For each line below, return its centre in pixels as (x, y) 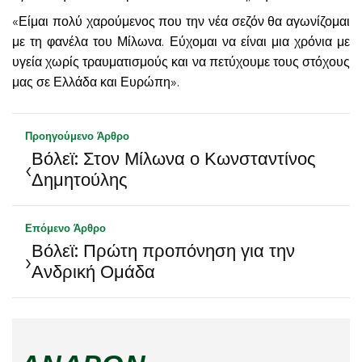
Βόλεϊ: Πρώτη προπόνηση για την (163, 250)
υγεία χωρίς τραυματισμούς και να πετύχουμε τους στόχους (181, 61)
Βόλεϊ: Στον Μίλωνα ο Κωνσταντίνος (174, 158)
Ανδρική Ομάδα (93, 271)
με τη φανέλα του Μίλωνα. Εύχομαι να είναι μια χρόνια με (181, 41)
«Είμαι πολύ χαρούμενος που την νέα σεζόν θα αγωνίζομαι (181, 21)
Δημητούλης (80, 179)
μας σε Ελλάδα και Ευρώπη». (96, 82)
